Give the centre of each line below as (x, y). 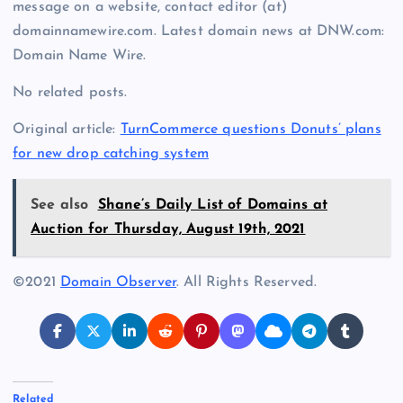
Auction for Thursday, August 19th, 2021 (168, 230)
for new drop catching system (111, 153)
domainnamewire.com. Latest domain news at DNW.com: (199, 31)
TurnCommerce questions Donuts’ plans (251, 129)
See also (60, 206)
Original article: (67, 129)
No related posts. (70, 92)
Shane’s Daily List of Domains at (213, 206)
